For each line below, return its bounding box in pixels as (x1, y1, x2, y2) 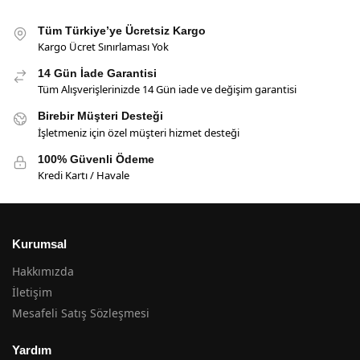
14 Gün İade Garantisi (38, 67, 157, 80)
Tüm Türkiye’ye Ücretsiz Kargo (38, 23, 206, 37)
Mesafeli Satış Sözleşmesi (12, 305, 149, 321)
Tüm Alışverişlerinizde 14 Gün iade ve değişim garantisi (38, 82, 297, 97)
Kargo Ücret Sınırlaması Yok (38, 39, 169, 55)
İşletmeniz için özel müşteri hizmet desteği (38, 125, 239, 140)
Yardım (12, 343, 51, 358)
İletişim (12, 284, 52, 301)
